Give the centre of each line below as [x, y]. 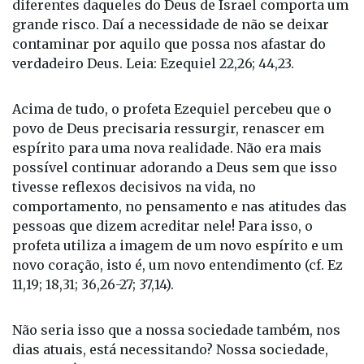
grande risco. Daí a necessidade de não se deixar [171, 25]
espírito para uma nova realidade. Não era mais [167, 148]
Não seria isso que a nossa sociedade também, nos [176, 330]
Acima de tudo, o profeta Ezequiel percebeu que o [172, 109]
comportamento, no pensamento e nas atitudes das [180, 207]
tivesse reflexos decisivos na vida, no [134, 187]
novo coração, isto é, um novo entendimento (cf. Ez [178, 265]
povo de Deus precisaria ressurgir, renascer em [168, 129]
